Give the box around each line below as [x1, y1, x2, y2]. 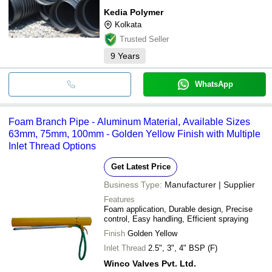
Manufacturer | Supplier [165, 179, 255, 189]
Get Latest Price [110, 161, 171, 171]
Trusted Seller [120, 34, 169, 44]
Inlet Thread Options [8, 140, 96, 151]
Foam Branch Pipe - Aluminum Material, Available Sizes [8, 116, 250, 127]
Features [104, 194, 135, 204]
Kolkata [115, 19, 141, 29]
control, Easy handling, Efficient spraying [104, 214, 248, 223]
